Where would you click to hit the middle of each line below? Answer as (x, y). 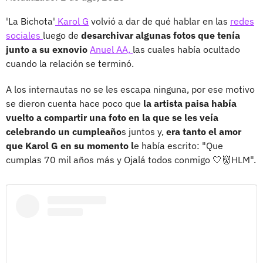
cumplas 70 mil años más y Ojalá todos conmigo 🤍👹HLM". (131, 159)
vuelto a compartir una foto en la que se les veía (112, 117)
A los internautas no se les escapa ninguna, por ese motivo (130, 89)
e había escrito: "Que (178, 145)
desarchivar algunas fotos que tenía (161, 35)
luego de (62, 35)
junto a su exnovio (48, 49)
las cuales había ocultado (186, 49)
